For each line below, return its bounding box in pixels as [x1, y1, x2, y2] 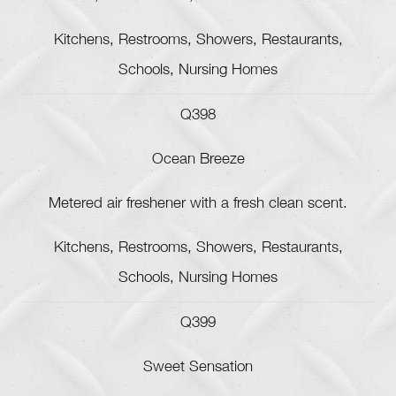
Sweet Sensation [143, 361, 253, 377]
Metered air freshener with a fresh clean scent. [49, 197, 347, 213]
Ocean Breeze [151, 153, 245, 169]
